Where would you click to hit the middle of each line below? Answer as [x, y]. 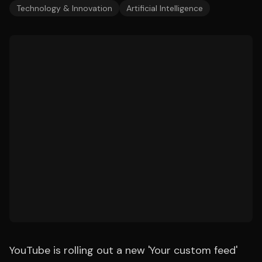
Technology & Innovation [64, 8]
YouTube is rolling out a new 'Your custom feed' [123, 250]
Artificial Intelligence [165, 8]
